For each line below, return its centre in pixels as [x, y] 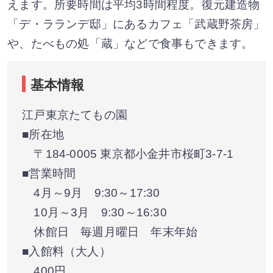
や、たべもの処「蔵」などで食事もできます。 [130, 43]
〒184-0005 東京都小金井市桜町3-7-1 [128, 154]
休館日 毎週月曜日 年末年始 [110, 232]
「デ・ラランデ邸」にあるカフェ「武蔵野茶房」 [136, 24]
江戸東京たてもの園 [75, 115]
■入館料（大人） [66, 251]
